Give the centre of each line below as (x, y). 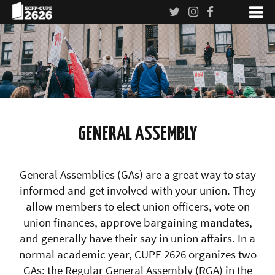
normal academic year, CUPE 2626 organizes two (137, 254)
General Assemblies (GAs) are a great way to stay (137, 174)
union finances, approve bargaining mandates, (137, 222)
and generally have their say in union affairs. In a (137, 238)
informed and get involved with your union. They (137, 190)
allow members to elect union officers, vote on (137, 206)
